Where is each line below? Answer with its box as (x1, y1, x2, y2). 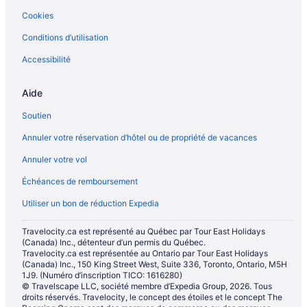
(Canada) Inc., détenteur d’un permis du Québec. (22, 237, 206, 248)
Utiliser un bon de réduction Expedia (22, 198, 159, 209)
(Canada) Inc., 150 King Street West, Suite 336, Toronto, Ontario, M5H (22, 259, 287, 270)
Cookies (22, 10, 53, 21)
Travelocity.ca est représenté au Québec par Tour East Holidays (22, 226, 265, 237)
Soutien (22, 110, 51, 121)
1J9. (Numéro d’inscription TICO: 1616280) (22, 270, 182, 281)
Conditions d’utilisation (22, 32, 108, 43)
